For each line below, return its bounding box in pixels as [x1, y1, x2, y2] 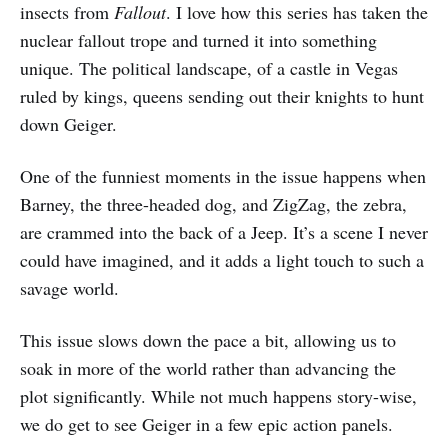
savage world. [20, 276, 119, 301]
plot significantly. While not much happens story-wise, [20, 384, 417, 409]
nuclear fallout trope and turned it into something [20, 28, 377, 53]
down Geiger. [20, 112, 117, 137]
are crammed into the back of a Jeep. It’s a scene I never [20, 220, 428, 245]
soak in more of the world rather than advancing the [20, 356, 396, 381]
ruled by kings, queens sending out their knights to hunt [20, 84, 424, 109]
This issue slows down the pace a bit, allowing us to [20, 328, 396, 353]
